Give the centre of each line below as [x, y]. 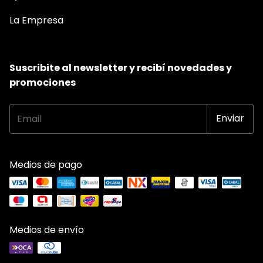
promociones [43, 82]
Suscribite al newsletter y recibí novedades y [121, 68]
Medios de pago [46, 164]
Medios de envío [47, 230]
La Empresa [36, 20]
